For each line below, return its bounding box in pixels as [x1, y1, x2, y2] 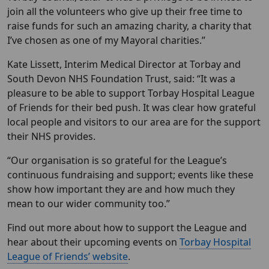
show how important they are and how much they [7, 183, 235, 196]
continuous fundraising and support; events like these [7, 168, 253, 182]
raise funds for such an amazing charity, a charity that [7, 19, 252, 33]
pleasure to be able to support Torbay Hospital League [7, 86, 255, 100]
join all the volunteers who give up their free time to [7, 5, 243, 19]
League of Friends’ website [7, 250, 128, 264]
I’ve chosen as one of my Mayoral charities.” [7, 34, 205, 47]
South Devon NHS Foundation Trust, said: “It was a [7, 72, 235, 86]
